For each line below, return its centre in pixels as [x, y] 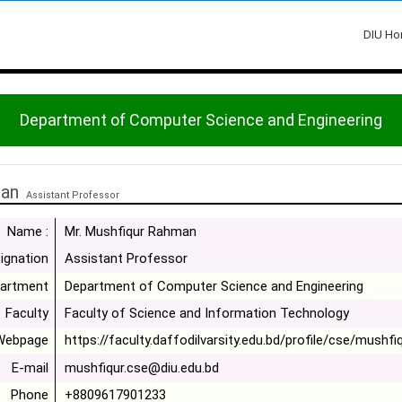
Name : [27, 231]
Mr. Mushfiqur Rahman [131, 231]
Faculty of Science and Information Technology [207, 314]
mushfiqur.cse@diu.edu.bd [142, 367]
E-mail [30, 367]
